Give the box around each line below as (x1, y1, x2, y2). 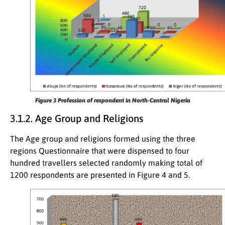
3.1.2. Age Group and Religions (10, 113, 143, 125)
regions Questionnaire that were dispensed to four (10, 146, 189, 156)
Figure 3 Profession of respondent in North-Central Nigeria (35, 97, 190, 104)
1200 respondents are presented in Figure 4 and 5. (10, 170, 190, 180)
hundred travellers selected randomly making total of (10, 158, 202, 168)
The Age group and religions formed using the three (10, 134, 195, 144)
